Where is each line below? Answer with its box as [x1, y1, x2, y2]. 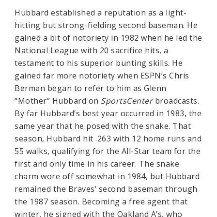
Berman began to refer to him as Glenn [15, 82, 167, 93]
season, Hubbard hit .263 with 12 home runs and [15, 133, 201, 144]
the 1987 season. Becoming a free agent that [15, 196, 188, 207]
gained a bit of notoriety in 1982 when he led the [15, 32, 202, 43]
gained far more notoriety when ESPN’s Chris [15, 70, 189, 81]
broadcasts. [153, 95, 199, 106]
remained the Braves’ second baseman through [15, 183, 198, 194]
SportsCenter [101, 95, 153, 106]
